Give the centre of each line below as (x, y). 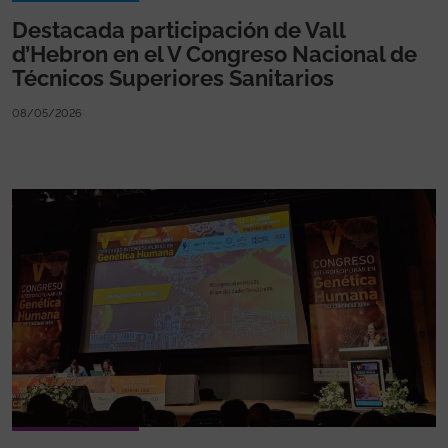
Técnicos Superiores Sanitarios (173, 77)
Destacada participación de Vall (178, 29)
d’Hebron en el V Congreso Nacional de (214, 53)
